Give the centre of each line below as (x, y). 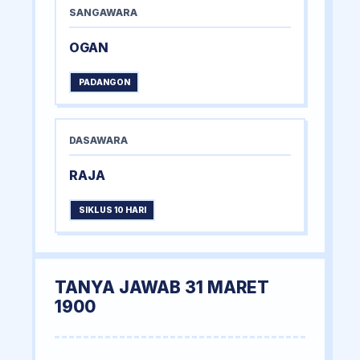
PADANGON (104, 83)
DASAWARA (98, 141)
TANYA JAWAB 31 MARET (162, 288)
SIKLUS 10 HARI (112, 211)
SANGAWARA (103, 13)
